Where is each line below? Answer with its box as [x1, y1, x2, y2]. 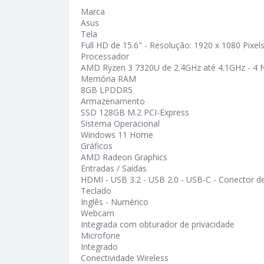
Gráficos [81, 140, 113, 151]
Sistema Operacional [81, 118, 160, 129]
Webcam [81, 207, 114, 219]
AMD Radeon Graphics [81, 151, 167, 163]
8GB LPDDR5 [81, 84, 133, 95]
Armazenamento [81, 95, 145, 107]
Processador [81, 51, 129, 62]
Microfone [81, 230, 120, 241]
